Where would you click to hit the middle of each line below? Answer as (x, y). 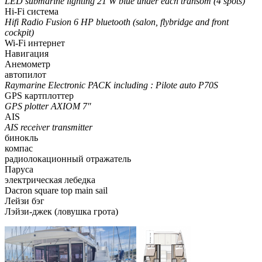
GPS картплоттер (39, 96)
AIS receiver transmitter (49, 127)
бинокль (21, 138)
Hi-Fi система (32, 12)
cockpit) (19, 33)
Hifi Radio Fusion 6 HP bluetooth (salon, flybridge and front (117, 22)
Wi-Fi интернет (35, 43)
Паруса (19, 170)
